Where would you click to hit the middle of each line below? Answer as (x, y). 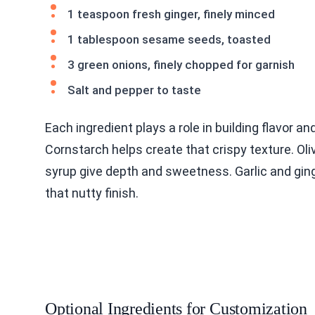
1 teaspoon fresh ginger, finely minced (171, 14)
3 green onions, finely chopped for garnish (181, 64)
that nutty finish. (92, 193)
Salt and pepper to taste (134, 90)
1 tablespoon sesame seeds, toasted (169, 39)
